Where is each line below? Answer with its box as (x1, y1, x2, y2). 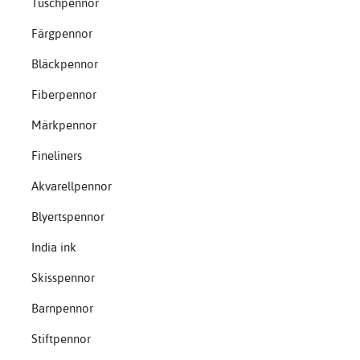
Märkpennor (31, 117, 96, 133)
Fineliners (31, 148, 82, 164)
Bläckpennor (31, 56, 98, 72)
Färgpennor (31, 26, 92, 42)
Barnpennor (31, 301, 93, 317)
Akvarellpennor (31, 178, 112, 194)
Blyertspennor (31, 209, 104, 225)
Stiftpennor (31, 331, 91, 347)
